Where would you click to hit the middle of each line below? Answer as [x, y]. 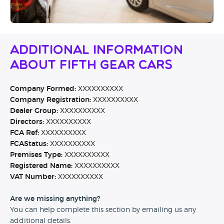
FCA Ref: [24, 133]
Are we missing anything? [55, 199]
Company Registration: [50, 100]
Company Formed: [43, 89]
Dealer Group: [34, 111]
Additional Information [96, 51]
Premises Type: [36, 155]
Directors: [27, 122]
